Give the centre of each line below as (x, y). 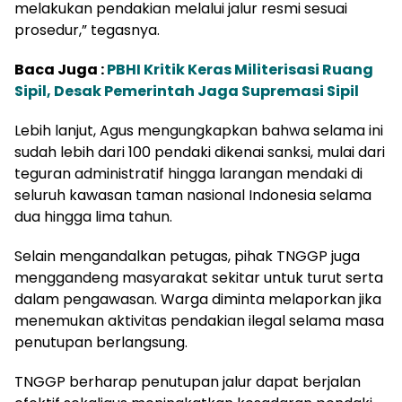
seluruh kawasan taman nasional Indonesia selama (193, 195)
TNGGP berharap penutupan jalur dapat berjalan (188, 382)
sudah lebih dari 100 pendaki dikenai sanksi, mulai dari (200, 152)
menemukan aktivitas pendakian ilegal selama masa (199, 321)
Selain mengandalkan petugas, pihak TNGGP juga (187, 256)
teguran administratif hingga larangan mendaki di (188, 174)
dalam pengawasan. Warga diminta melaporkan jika (198, 299)
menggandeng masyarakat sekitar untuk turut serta (199, 278)
